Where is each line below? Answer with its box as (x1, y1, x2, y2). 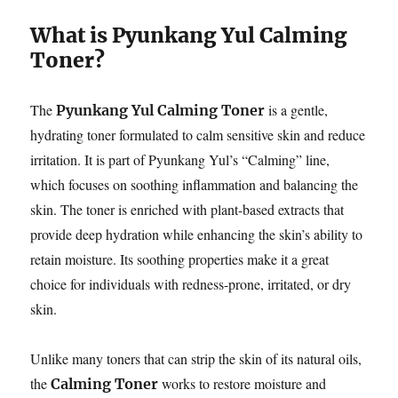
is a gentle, (265, 99, 329, 119)
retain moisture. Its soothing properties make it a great (30, 249, 330, 268)
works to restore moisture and (158, 373, 327, 393)
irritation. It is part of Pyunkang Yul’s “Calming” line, (30, 149, 330, 169)
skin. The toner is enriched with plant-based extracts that (30, 199, 345, 219)
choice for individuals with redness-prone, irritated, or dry (30, 274, 352, 293)
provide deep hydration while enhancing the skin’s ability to (30, 224, 363, 243)
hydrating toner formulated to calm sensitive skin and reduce (30, 124, 366, 144)
